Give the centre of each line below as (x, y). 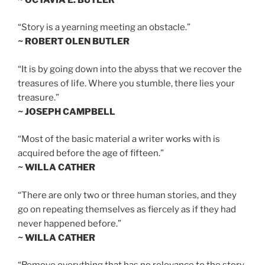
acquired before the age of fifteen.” (91, 153)
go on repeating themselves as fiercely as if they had (127, 209)
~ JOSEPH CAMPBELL (67, 112)
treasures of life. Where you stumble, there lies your (126, 83)
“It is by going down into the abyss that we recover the (130, 69)
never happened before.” (70, 223)
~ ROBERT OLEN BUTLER (74, 42)
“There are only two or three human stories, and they (127, 195)
